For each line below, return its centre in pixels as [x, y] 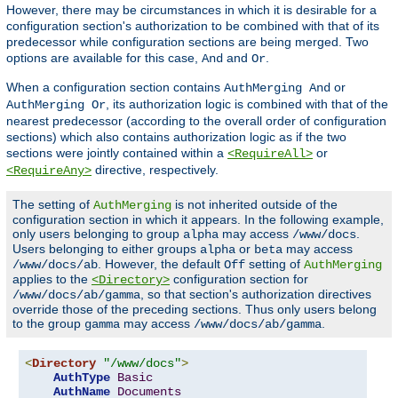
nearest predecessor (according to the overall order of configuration [196, 121]
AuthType [82, 378]
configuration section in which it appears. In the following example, [198, 220]
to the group [48, 324]
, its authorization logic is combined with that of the [247, 104]
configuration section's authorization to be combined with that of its [193, 26]
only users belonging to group [98, 234]
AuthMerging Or [56, 105]
